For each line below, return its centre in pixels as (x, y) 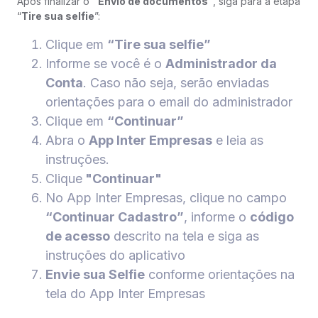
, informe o (217, 217)
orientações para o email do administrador (169, 102)
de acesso (78, 236)
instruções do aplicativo (117, 256)
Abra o (67, 141)
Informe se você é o (105, 64)
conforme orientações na (220, 275)
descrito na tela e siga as (185, 236)
